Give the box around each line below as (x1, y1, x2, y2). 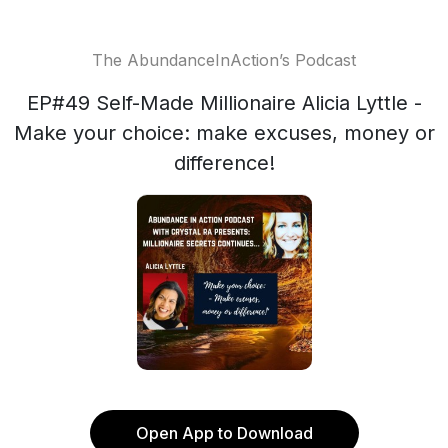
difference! (173, 151, 275, 175)
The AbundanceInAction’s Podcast (92, 50, 356, 70)
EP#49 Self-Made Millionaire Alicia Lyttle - (26, 91, 422, 115)
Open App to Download (135, 423, 313, 443)
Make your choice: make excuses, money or (13, 121, 435, 145)
